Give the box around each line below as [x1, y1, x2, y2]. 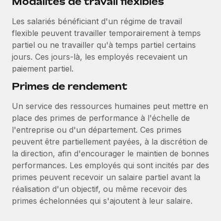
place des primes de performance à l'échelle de [12, 113, 190, 123]
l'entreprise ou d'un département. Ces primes [12, 125, 182, 135]
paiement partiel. [12, 64, 76, 74]
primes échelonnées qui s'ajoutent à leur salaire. [12, 196, 195, 206]
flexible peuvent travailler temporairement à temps [12, 28, 201, 38]
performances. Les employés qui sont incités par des [12, 160, 209, 170]
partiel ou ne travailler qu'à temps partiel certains [12, 40, 196, 50]
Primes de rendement [12, 80, 127, 92]
